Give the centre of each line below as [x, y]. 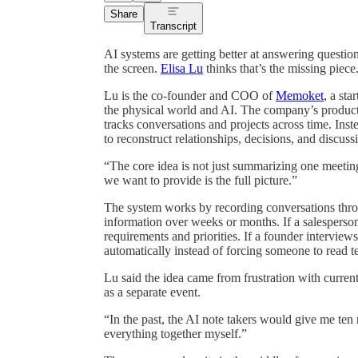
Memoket [300, 95]
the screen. [132, 68]
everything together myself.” [175, 333]
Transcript [173, 26]
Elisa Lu [182, 68]
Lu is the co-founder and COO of [190, 95]
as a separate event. [152, 292]
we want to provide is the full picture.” [201, 180]
